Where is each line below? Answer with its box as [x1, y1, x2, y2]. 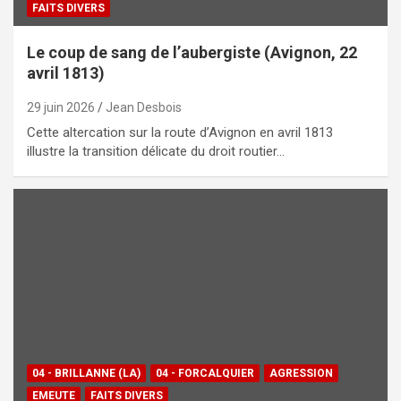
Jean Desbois [106, 100, 182, 115]
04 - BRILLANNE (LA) [32, 366, 141, 380]
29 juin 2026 [27, 100, 95, 115]
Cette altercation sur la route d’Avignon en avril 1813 [27, 124, 333, 141]
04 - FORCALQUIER [156, 366, 254, 380]
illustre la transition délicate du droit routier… [27, 143, 285, 160]
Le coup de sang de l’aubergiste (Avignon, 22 [27, 43, 357, 63]
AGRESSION [269, 366, 333, 380]
